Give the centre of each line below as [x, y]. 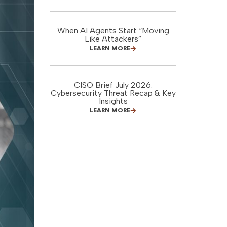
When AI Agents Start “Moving [113, 31]
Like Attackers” [113, 39]
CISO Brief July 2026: [113, 85]
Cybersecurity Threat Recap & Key [113, 93]
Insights [113, 101]
